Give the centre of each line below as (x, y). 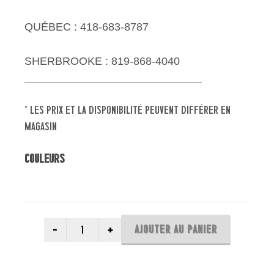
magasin (41, 126)
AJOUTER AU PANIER (176, 229)
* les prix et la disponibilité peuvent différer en (128, 110)
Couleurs (45, 158)
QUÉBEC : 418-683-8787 (87, 27)
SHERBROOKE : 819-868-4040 (102, 61)
